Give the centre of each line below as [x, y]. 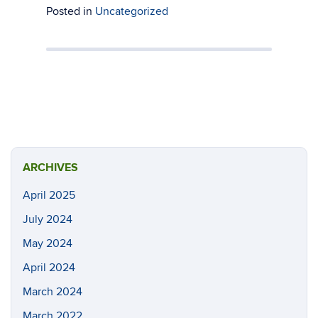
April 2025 [49, 195]
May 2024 [48, 243]
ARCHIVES [50, 168]
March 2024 [53, 292]
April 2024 [49, 268]
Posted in [71, 11]
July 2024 [48, 219]
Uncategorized [132, 11]
